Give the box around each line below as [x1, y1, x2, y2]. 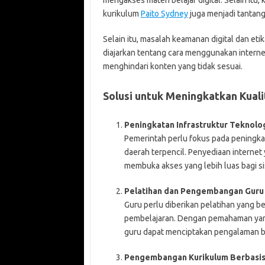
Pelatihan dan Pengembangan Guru [124, 186, 264, 196]
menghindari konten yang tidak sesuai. [102, 62, 243, 72]
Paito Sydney [140, 9, 188, 19]
